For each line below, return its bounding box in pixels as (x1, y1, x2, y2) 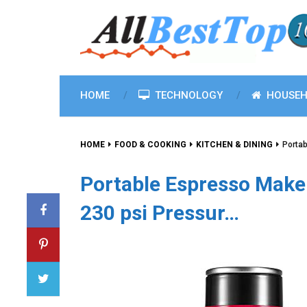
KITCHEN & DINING (196, 140, 273, 149)
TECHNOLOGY (152, 89, 223, 101)
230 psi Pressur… (80, 201, 239, 225)
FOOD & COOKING (114, 140, 186, 149)
